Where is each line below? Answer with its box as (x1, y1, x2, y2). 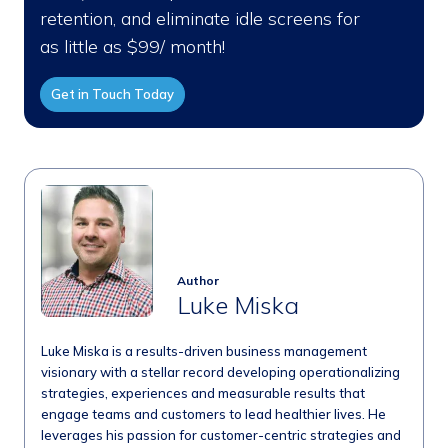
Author (177, 273, 219, 289)
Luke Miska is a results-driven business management (41, 343, 367, 360)
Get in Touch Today (51, 86, 174, 103)
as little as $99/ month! (40, 35, 225, 59)
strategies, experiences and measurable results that (41, 385, 365, 402)
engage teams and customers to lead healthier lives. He (41, 406, 386, 423)
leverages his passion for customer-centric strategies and (41, 427, 401, 444)
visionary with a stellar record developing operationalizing (41, 364, 400, 381)
